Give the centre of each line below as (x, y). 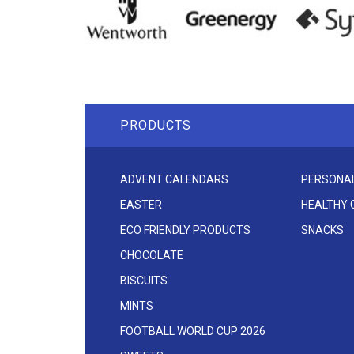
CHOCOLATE (152, 256)
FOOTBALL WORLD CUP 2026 (193, 331)
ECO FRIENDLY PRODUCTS (185, 230)
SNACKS (323, 230)
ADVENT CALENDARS (174, 180)
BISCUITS (144, 281)
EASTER (141, 205)
